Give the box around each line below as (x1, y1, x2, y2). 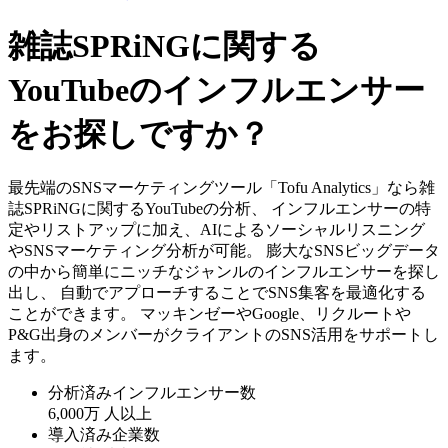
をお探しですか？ (8, 115, 270, 152)
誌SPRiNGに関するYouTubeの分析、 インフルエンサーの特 (8, 200, 431, 218)
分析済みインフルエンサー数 (48, 384, 256, 402)
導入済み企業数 (48, 426, 160, 444)
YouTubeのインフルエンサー (8, 71, 425, 108)
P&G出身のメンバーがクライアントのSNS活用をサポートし (8, 326, 439, 344)
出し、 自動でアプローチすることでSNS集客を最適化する (8, 284, 426, 302)
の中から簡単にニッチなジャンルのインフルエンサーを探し (8, 263, 440, 281)
